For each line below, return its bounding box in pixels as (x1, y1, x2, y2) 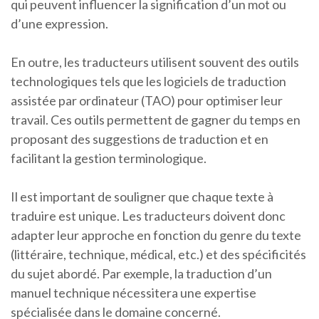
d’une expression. (11, 16, 108, 31)
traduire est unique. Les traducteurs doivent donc (11, 208, 286, 224)
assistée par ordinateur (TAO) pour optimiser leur (11, 93, 283, 108)
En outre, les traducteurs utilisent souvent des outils (11, 54, 299, 70)
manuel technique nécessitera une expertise (11, 285, 256, 300)
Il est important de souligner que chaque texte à (11, 189, 273, 204)
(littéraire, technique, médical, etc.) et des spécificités (11, 246, 306, 262)
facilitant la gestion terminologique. (11, 150, 206, 166)
